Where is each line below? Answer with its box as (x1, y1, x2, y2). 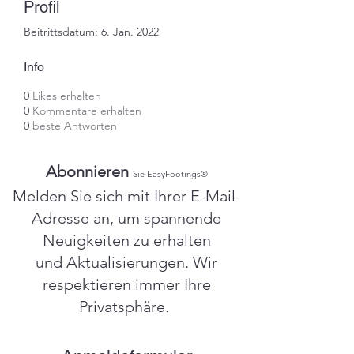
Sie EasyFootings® (132, 168, 208, 179)
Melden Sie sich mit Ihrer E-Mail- (12, 186, 241, 205)
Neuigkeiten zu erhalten (42, 231, 211, 250)
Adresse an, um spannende (32, 209, 221, 228)
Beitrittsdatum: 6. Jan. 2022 (24, 24, 159, 39)
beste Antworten (32, 119, 117, 133)
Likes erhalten (32, 88, 101, 103)
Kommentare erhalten (32, 104, 141, 118)
